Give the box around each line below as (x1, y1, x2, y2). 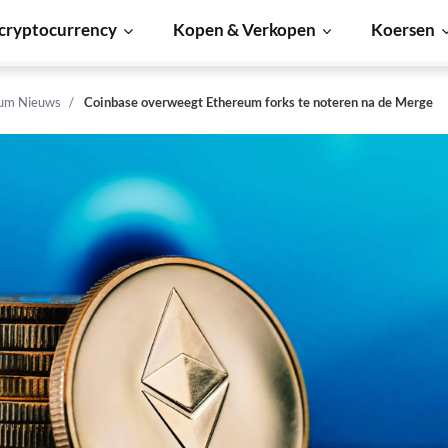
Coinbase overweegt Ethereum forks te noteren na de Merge (84, 94, 433, 110)
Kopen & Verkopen (172, 19, 316, 40)
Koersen (371, 19, 436, 40)
